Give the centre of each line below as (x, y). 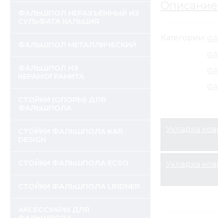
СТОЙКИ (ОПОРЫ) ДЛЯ (62, 100)
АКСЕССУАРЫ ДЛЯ (54, 210)
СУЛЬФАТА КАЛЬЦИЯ (59, 21)
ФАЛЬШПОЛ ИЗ (48, 68)
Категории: (183, 38)
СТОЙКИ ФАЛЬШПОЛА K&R (71, 131)
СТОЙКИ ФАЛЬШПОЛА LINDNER (79, 186)
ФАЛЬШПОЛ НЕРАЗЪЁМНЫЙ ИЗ (79, 13)
